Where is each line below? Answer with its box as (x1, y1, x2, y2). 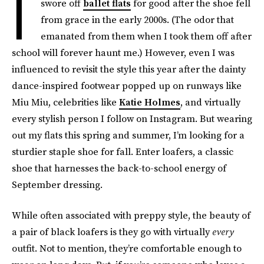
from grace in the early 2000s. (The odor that (41, 13, 234, 26)
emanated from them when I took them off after (41, 29, 252, 42)
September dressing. (12, 178, 103, 191)
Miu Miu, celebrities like (12, 95, 119, 108)
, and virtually (180, 95, 240, 108)
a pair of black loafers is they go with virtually (12, 225, 212, 238)
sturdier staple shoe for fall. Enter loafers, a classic (12, 145, 233, 158)
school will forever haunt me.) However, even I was (12, 46, 235, 59)
